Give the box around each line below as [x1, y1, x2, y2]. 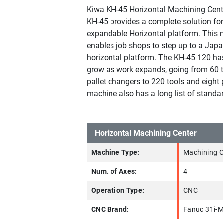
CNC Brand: [91, 205, 129, 214]
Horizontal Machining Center [95, 128, 197, 138]
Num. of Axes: [91, 167, 137, 176]
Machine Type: [91, 148, 140, 157]
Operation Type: [91, 186, 145, 195]
